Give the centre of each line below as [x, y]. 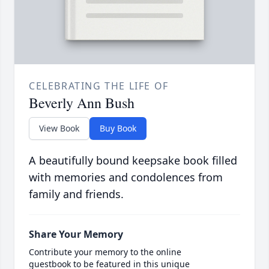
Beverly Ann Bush [82, 103]
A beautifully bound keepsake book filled [133, 161]
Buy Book [118, 128]
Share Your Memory [76, 234]
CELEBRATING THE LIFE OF [99, 86]
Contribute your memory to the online [105, 252]
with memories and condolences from [126, 177]
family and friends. [76, 194]
